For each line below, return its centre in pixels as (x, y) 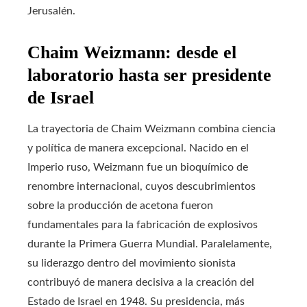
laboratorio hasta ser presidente (149, 75)
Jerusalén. (51, 11)
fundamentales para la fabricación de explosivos (143, 224)
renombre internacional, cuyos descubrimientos (142, 186)
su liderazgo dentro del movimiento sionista (132, 263)
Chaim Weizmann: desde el (132, 52)
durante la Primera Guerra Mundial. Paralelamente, (150, 244)
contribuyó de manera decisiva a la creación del (141, 282)
